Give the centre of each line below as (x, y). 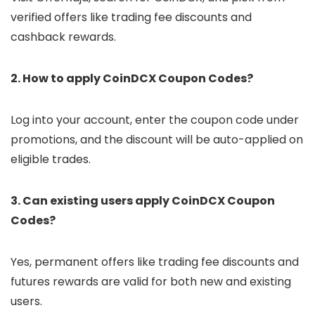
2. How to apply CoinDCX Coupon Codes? (132, 79)
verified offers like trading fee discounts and (131, 18)
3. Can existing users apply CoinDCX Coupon (143, 201)
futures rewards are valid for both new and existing (151, 282)
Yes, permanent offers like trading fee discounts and (155, 262)
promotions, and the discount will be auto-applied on (157, 140)
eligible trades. (51, 160)
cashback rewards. (63, 37)
